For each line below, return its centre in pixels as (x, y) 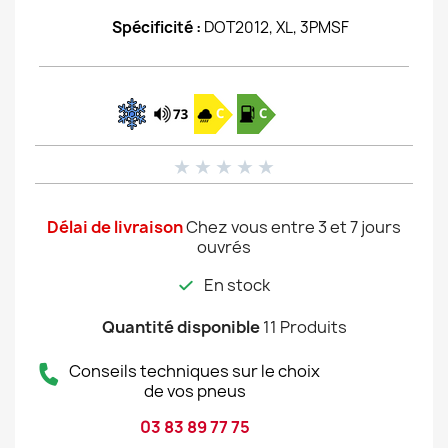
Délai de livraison (115, 227)
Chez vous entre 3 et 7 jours (293, 227)
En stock (237, 285)
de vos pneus (194, 391)
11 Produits (304, 327)
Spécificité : (158, 27)
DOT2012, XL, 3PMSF (276, 27)
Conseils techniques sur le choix (194, 371)
